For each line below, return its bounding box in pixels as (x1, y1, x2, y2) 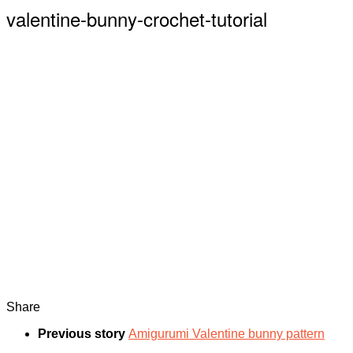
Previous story (38, 326, 128, 340)
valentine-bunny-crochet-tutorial (6, 4, 267, 32)
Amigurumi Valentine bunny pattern (128, 326, 325, 340)
